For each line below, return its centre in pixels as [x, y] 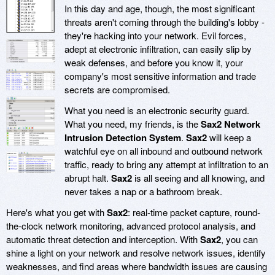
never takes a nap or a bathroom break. [143, 191]
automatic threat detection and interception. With [103, 239]
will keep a [229, 137]
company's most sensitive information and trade [160, 76]
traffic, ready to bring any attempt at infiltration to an [166, 164]
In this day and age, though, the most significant [160, 8]
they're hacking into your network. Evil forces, [155, 35]
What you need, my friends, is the [133, 123]
